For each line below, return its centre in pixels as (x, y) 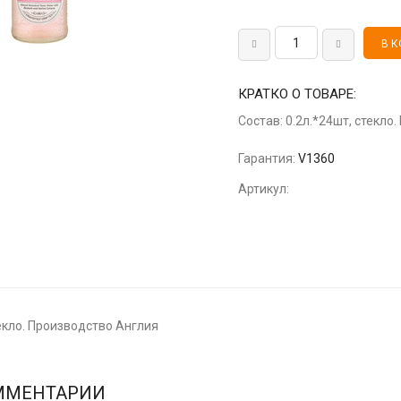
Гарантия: (267, 158)
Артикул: (264, 188)
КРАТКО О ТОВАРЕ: (298, 94)
